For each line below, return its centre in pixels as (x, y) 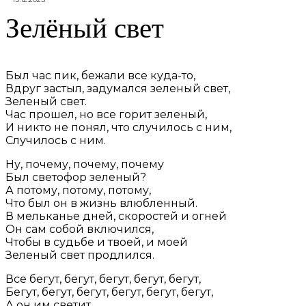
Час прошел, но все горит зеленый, (106, 115)
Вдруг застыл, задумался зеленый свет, (118, 89)
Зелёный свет (85, 28)
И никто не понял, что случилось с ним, (119, 128)
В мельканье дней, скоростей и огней (116, 217)
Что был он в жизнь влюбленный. (101, 204)
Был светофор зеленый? (76, 178)
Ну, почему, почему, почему (85, 165)
